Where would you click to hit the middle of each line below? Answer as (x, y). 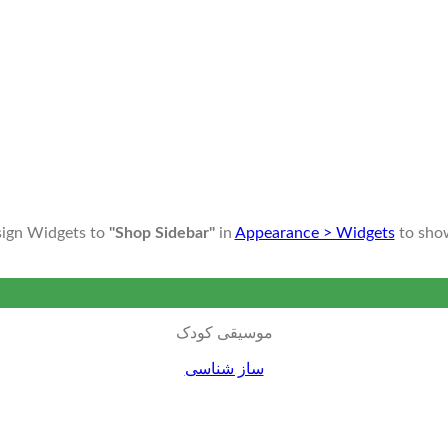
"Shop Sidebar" (161, 233)
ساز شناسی (224, 369)
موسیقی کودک (224, 333)
